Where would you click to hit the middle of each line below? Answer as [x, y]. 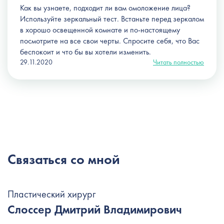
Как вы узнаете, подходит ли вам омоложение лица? [105, 7]
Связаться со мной [64, 159]
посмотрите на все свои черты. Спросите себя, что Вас [110, 40]
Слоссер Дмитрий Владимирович [95, 209]
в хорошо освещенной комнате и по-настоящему [100, 29]
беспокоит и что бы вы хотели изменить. [85, 51]
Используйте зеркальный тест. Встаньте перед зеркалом [112, 18]
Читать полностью [178, 62]
